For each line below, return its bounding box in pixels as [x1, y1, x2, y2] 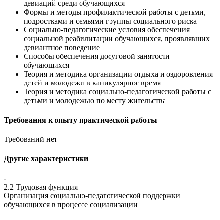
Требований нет [4, 135, 57, 143]
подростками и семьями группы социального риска [24, 17, 197, 26]
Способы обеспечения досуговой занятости [24, 52, 170, 61]
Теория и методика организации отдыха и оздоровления [24, 70, 213, 79]
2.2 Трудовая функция [4, 182, 78, 191]
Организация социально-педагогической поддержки [4, 191, 180, 200]
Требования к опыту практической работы [4, 115, 157, 124]
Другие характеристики [4, 154, 88, 163]
